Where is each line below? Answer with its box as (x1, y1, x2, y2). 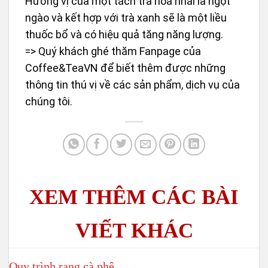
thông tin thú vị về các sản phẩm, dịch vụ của (25, 78, 240, 92)
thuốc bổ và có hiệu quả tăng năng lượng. (25, 28, 223, 41)
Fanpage (139, 45, 181, 58)
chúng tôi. (25, 95, 72, 108)
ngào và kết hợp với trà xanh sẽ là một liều (25, 11, 227, 25)
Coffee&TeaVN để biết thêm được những (25, 62, 226, 75)
